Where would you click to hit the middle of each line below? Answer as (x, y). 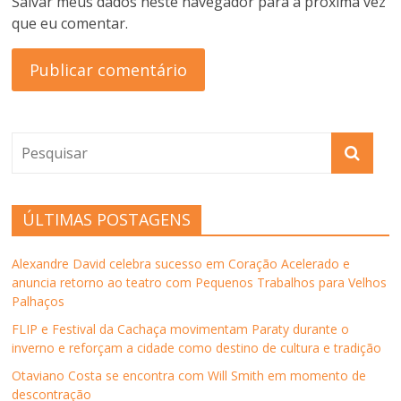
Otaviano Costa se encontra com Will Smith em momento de (189, 375)
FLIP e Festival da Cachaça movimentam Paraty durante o (181, 328)
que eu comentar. (70, 23)
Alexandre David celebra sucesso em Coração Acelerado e (181, 263)
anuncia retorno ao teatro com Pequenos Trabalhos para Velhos (200, 282)
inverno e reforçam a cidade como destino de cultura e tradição (197, 347)
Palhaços (38, 301)
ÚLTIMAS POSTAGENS (107, 219)
